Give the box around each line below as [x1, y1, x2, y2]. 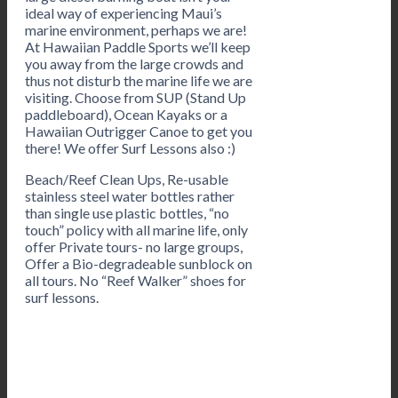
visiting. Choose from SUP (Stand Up [25, 88, 246, 106]
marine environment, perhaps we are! [25, 20, 247, 38]
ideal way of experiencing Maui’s [25, 4, 222, 21]
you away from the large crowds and [25, 54, 243, 72]
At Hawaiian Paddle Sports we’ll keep [25, 37, 251, 55]
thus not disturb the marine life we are [25, 71, 252, 89]
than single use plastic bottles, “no [25, 203, 229, 221]
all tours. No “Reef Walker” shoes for [25, 271, 246, 289]
